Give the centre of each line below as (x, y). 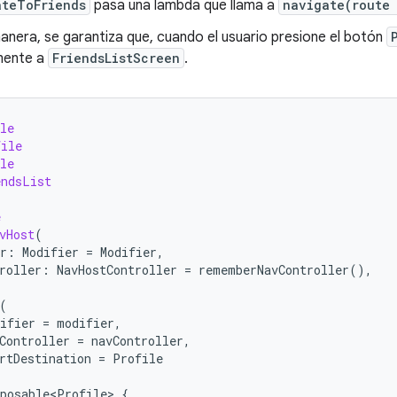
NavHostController (117, 270)
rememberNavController (274, 270)
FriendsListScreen (116, 58)
